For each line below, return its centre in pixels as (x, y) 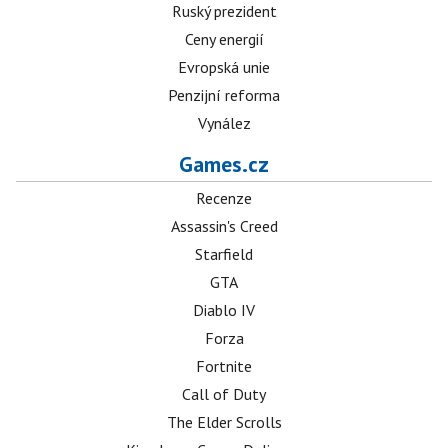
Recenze (224, 198)
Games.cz (224, 164)
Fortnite (224, 366)
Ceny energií (224, 39)
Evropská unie (224, 67)
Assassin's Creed (224, 226)
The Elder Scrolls (224, 422)
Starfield (224, 254)
